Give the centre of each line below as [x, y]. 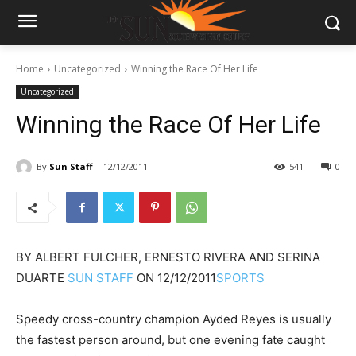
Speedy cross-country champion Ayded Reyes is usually [174, 319]
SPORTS [240, 278]
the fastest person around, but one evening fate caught [170, 340]
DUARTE [42, 278]
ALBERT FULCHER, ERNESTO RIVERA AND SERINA [178, 257]
